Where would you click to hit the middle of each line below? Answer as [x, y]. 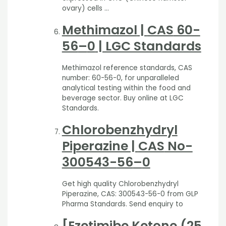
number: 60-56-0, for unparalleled [120, 78]
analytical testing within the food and [126, 88]
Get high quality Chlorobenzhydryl [120, 184]
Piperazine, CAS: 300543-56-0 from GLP [130, 194]
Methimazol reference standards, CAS [127, 68]
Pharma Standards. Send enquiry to [122, 204]
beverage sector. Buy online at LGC [123, 98]
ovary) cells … [85, 8]
